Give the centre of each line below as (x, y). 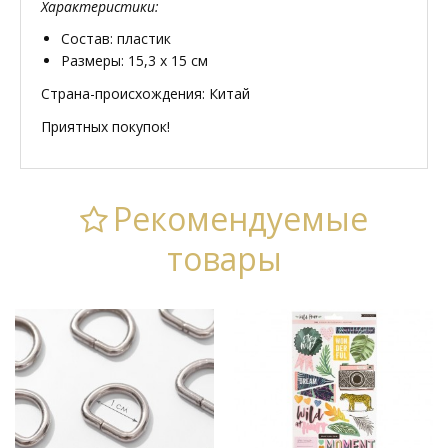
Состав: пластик (116, 38)
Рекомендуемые (240, 218)
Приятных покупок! (105, 126)
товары (224, 258)
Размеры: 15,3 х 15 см (134, 60)
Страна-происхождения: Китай (145, 93)
